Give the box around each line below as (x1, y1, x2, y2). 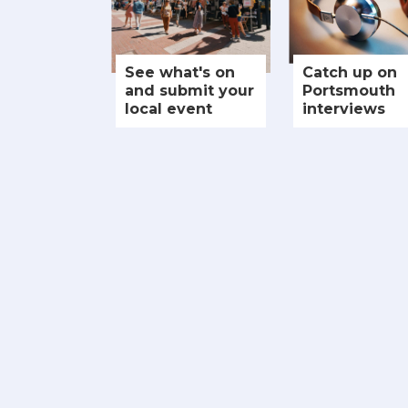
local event (125, 99, 212, 117)
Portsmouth (302, 81, 395, 99)
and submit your (125, 81, 254, 99)
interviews (302, 99, 385, 117)
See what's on (125, 63, 235, 81)
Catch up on (302, 63, 397, 81)
